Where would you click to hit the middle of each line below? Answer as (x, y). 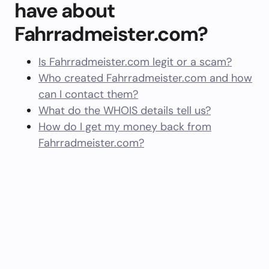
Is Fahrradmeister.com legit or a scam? (135, 62)
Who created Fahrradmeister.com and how (145, 78)
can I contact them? (88, 94)
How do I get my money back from (125, 127)
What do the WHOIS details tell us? (125, 110)
